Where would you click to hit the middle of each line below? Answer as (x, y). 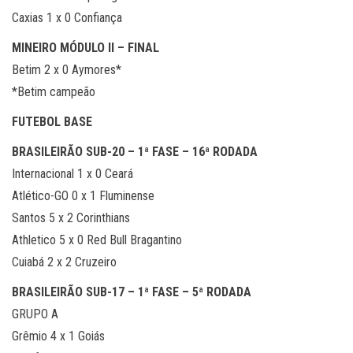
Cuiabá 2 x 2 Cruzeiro (64, 262)
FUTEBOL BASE (52, 122)
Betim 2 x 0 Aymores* (67, 70)
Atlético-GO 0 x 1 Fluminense (83, 196)
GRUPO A (35, 314)
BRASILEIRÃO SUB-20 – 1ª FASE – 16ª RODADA (135, 152)
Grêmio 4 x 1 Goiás (58, 336)
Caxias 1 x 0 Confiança (67, 18)
